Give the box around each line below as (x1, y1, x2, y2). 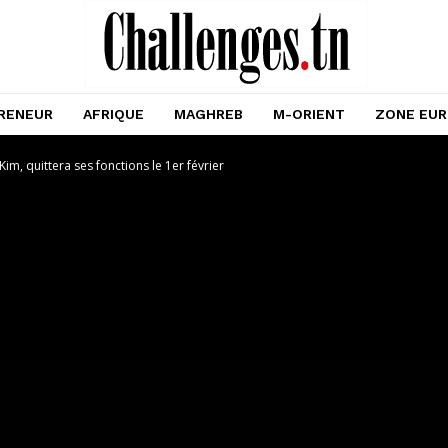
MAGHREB (174, 106, 243, 122)
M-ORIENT (273, 106, 345, 122)
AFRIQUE (83, 106, 144, 122)
